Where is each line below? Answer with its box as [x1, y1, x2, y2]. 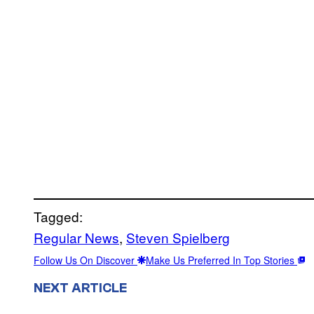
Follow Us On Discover [34, 253, 137, 268]
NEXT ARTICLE [34, 280, 127, 296]
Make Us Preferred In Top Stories [146, 253, 297, 268]
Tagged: [34, 207, 83, 226]
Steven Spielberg [126, 228, 230, 247]
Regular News [34, 228, 119, 247]
